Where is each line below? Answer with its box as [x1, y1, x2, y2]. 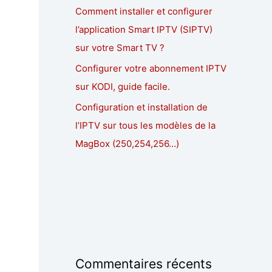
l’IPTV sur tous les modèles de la [75, 119, 216, 131]
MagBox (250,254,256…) [75, 137, 179, 149]
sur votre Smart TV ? [75, 42, 165, 54]
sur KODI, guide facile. [75, 80, 170, 92]
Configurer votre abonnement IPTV [75, 62, 226, 74]
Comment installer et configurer [75, 5, 212, 18]
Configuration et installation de [75, 101, 208, 113]
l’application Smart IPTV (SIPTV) [75, 24, 212, 36]
